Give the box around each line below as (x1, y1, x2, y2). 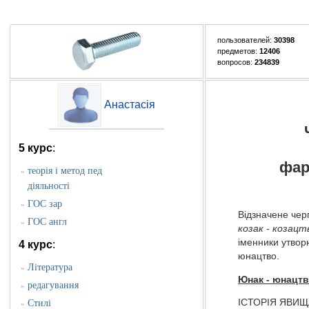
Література (27, 262, 72, 273)
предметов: (217, 47, 259, 56)
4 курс (18, 239, 52, 251)
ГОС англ (27, 217, 67, 228)
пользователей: (217, 36, 274, 45)
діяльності (27, 181, 70, 192)
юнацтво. (237, 251, 279, 262)
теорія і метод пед (27, 166, 102, 177)
